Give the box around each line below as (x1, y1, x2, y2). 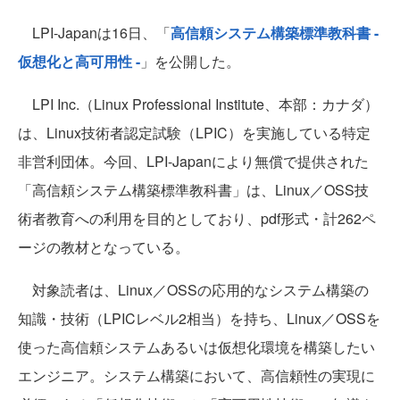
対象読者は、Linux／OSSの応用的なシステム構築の (18, 279, 369, 301)
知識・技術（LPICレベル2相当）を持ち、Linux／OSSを (18, 308, 380, 329)
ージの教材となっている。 (18, 237, 189, 258)
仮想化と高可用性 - (18, 51, 140, 72)
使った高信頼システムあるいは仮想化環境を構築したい (18, 337, 375, 358)
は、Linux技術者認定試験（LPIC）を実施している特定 (18, 122, 371, 144)
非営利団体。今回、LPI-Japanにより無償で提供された (18, 151, 369, 172)
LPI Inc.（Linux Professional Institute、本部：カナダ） (18, 94, 379, 115)
